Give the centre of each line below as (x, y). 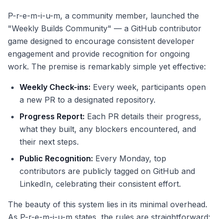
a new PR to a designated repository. (88, 100)
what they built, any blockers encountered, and (108, 129)
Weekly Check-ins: (55, 87)
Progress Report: (52, 117)
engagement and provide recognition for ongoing (99, 54)
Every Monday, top (130, 159)
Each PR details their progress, (143, 117)
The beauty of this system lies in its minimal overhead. (108, 205)
